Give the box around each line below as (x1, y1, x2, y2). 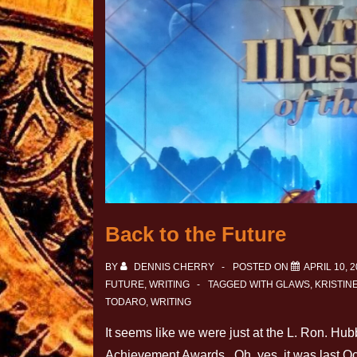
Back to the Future (105, 222, 286, 247)
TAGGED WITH (208, 279, 276, 291)
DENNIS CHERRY (134, 261, 214, 273)
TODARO (105, 296, 146, 308)
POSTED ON (233, 261, 291, 273)
